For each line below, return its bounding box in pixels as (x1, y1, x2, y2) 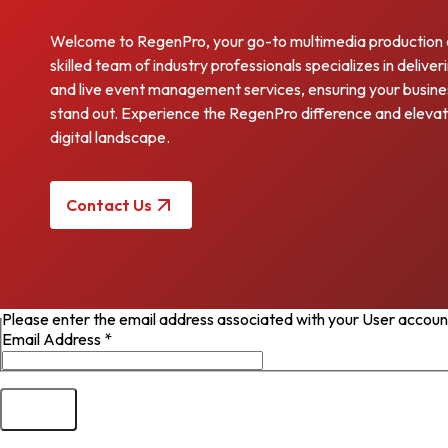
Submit (18, 402, 59, 417)
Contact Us (66, 195, 152, 215)
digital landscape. (50, 127, 170, 147)
